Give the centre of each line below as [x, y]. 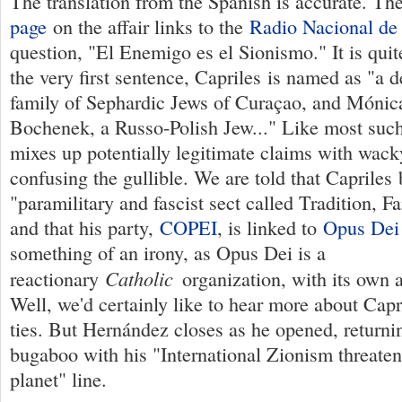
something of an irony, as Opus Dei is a [168, 252]
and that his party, [85, 227]
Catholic [139, 278]
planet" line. [58, 379]
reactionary [57, 278]
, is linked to [270, 227]
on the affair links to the [148, 26]
